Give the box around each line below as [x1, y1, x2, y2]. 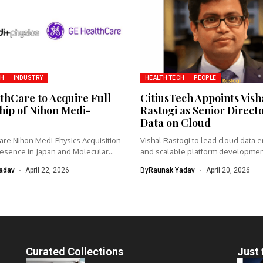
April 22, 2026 [25, 166, 69, 175]
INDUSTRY [13, 75, 43, 82]
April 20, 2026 [205, 166, 250, 175]
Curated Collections [26, 245, 123, 258]
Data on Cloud [140, 116, 211, 130]
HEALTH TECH [145, 75, 185, 82]
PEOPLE [194, 75, 217, 82]
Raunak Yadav [149, 166, 195, 175]
